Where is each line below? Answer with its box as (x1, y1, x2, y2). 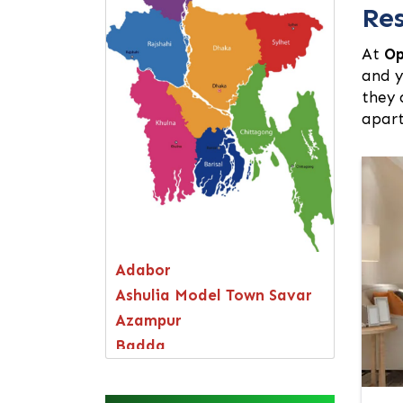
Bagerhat (115, 361, 187, 380)
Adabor (115, 260, 171, 279)
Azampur (115, 310, 182, 329)
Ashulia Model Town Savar (115, 285, 312, 304)
